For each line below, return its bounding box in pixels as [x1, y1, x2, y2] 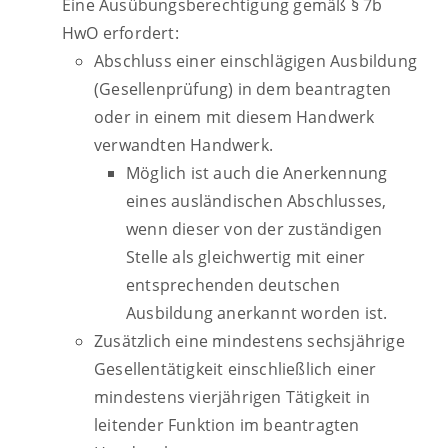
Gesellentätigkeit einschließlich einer [94, 358, 377, 381]
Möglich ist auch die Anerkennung [126, 162, 388, 185]
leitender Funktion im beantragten [94, 414, 360, 437]
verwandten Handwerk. [94, 134, 273, 157]
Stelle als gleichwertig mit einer [126, 246, 366, 269]
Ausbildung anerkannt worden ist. [126, 302, 388, 325]
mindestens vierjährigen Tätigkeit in [94, 386, 371, 409]
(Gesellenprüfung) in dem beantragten [94, 78, 392, 101]
